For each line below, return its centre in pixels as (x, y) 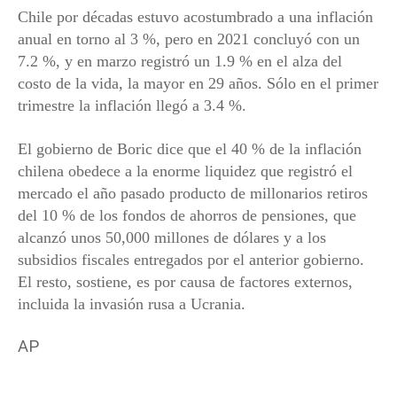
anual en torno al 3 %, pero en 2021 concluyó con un (189, 39)
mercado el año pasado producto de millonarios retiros (193, 194)
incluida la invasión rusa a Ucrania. (132, 304)
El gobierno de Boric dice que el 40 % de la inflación (190, 149)
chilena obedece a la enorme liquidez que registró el (185, 171)
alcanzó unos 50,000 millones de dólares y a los (172, 238)
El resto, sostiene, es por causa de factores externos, (185, 282)
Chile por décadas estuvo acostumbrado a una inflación (195, 17)
